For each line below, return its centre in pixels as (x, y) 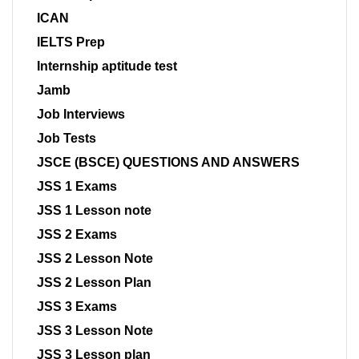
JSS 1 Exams (77, 187)
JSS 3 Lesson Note (95, 331)
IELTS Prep (71, 42)
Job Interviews (81, 115)
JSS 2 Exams (77, 235)
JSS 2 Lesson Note (95, 259)
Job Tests (67, 139)
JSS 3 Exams (77, 307)
